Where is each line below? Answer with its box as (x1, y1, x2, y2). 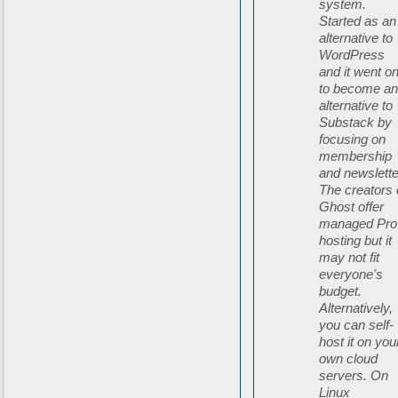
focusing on (319, 131, 386, 147)
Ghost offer (319, 199, 385, 215)
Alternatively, (319, 300, 394, 316)
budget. (319, 283, 362, 299)
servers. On (319, 368, 389, 384)
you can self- (319, 317, 394, 333)
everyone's (319, 267, 384, 283)
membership (319, 148, 393, 164)
